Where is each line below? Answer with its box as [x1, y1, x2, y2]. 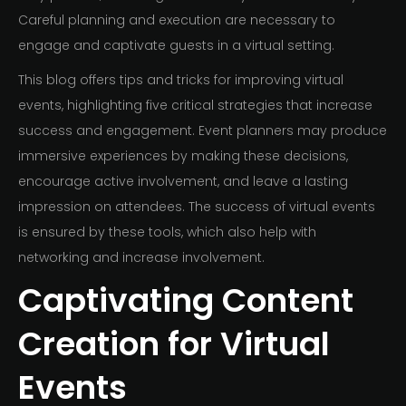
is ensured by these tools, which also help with [18, 223, 316, 242]
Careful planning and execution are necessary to [18, 11, 335, 30]
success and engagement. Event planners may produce [18, 121, 387, 140]
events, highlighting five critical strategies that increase [18, 96, 372, 115]
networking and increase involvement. [18, 248, 265, 267]
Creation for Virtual [18, 321, 330, 368]
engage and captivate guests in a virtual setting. [18, 36, 334, 55]
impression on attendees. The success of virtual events [18, 198, 375, 217]
